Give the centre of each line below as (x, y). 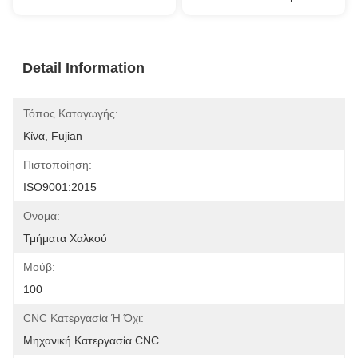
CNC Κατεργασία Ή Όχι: (84, 318)
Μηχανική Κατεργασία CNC (91, 340)
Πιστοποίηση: (58, 165)
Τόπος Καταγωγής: (71, 113)
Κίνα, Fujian (53, 136)
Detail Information (84, 68)
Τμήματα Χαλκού (65, 238)
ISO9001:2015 (60, 187)
